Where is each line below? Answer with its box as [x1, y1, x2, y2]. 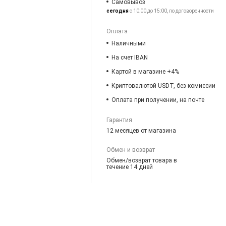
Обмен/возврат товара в [106, 156, 178, 164]
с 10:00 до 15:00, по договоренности [129, 8, 214, 14]
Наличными [111, 39, 146, 47]
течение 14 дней [106, 163, 153, 171]
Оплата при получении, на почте [111, 96, 205, 103]
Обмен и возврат [106, 146, 155, 153]
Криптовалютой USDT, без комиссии [111, 82, 216, 89]
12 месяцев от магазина [106, 127, 177, 134]
